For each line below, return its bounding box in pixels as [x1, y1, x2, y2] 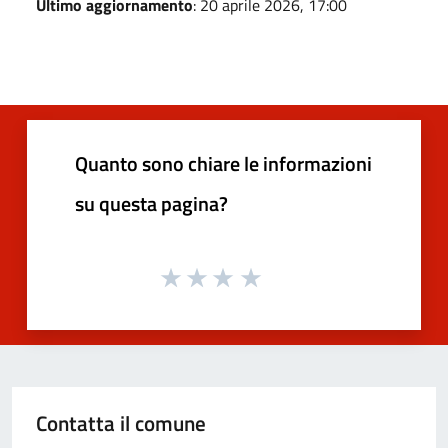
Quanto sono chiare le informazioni [75, 147, 372, 179]
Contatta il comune [36, 407, 206, 440]
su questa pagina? [75, 187, 228, 219]
